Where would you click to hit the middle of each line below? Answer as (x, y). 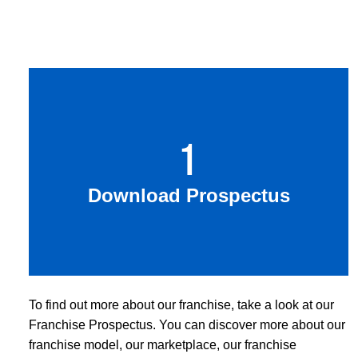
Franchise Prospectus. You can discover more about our (187, 324)
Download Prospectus (189, 195)
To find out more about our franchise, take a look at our (181, 304)
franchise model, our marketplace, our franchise (163, 344)
